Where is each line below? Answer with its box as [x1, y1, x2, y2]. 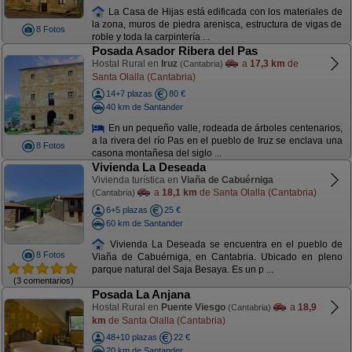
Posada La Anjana [91, 288, 190, 301]
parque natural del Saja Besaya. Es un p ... [91, 264, 273, 276]
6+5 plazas [105, 205, 148, 214]
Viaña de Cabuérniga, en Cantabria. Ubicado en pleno [91, 251, 343, 263]
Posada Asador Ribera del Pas [91, 44, 258, 57]
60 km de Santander [105, 218, 183, 228]
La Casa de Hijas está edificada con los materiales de [105, 5, 343, 17]
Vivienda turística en [91, 174, 181, 185]
